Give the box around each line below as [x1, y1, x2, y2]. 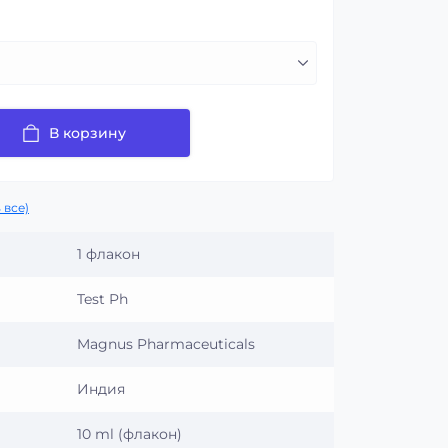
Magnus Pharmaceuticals [77, 335, 255, 353]
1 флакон [77, 245, 140, 263]
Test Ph [77, 290, 128, 308]
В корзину [49, 124, 126, 142]
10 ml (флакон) [77, 425, 182, 443]
